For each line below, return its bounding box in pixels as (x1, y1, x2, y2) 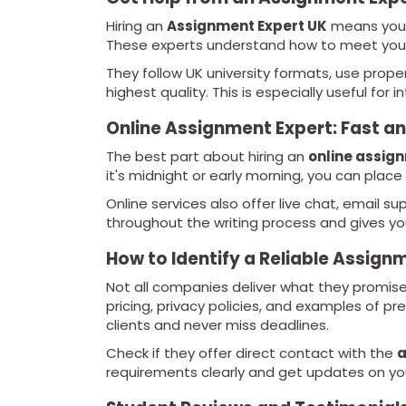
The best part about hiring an (106, 147, 308, 167)
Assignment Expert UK (167, 16, 327, 36)
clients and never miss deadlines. (106, 315, 329, 335)
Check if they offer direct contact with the (106, 343, 397, 363)
